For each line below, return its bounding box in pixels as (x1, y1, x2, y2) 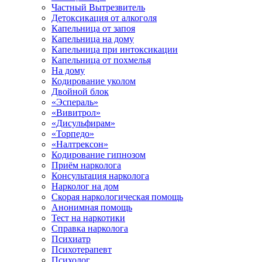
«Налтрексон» (51, 139, 108, 149)
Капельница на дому (51, 34, 134, 44)
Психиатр (51, 234, 91, 244)
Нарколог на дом (51, 181, 119, 191)
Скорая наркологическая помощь (51, 192, 183, 202)
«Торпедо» (51, 129, 94, 139)
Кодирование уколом (51, 76, 136, 86)
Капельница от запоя (51, 23, 135, 33)
